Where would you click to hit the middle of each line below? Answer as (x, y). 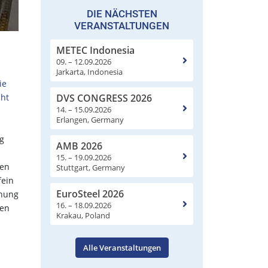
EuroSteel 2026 (90, 194)
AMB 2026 (79, 146)
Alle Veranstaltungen (122, 247)
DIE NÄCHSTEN (122, 13)
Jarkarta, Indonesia (89, 71)
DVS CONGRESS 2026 (104, 98)
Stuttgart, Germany (91, 167)
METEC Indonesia (95, 50)
